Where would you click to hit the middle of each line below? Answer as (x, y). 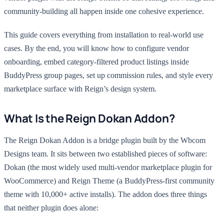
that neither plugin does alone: (51, 208)
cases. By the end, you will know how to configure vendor (96, 48)
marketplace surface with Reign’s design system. (80, 89)
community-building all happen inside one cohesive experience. (104, 11)
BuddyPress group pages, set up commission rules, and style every (108, 75)
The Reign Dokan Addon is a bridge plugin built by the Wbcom (105, 140)
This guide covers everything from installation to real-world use (104, 35)
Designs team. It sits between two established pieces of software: (105, 154)
